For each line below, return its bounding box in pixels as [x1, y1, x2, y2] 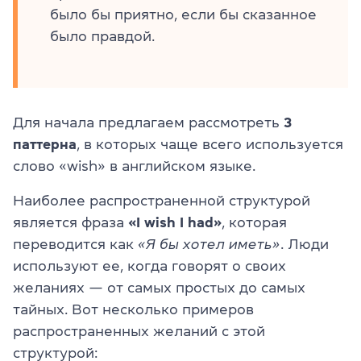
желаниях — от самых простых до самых [13, 280, 305, 295]
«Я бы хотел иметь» [138, 236, 280, 251]
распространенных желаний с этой [13, 323, 265, 338]
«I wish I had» [124, 214, 222, 230]
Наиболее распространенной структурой [13, 193, 310, 208]
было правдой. [50, 28, 155, 44]
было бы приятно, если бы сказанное [50, 6, 317, 22]
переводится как [13, 236, 138, 251]
